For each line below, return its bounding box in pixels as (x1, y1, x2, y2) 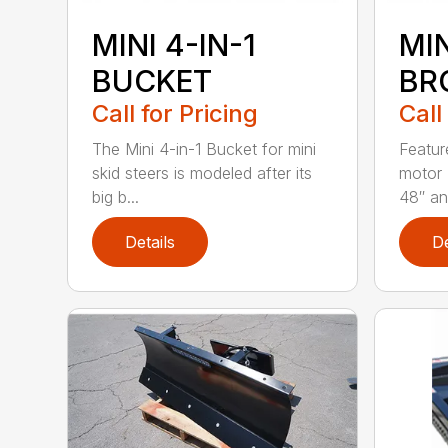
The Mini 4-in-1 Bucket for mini (92, 138, 317, 159)
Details (125, 231, 176, 252)
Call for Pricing (92, 98, 259, 128)
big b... (92, 186, 140, 207)
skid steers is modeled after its (92, 162, 313, 183)
